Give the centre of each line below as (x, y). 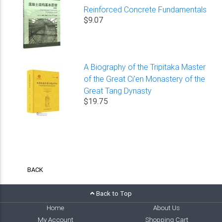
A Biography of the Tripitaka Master (145, 67)
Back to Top (114, 193)
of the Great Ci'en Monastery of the (145, 79)
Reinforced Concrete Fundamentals (145, 9)
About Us (166, 207)
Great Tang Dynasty (118, 90)
